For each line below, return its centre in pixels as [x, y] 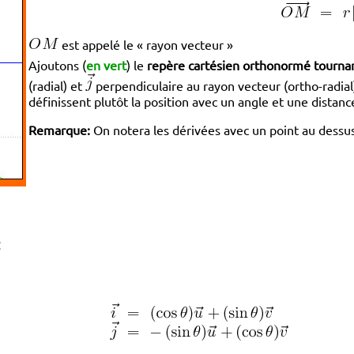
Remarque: [60, 129]
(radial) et [57, 85]
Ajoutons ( [58, 64]
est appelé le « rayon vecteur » [146, 44]
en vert [107, 64]
